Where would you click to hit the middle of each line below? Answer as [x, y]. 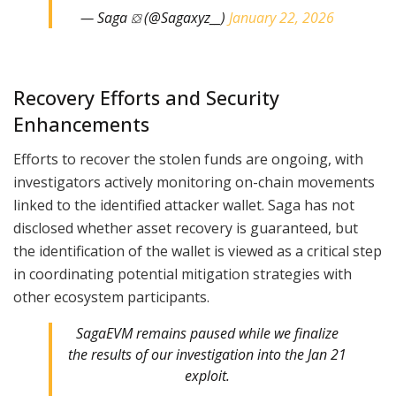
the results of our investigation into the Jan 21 [207, 354]
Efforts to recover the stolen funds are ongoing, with [188, 159]
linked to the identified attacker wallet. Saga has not [184, 205]
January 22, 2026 [281, 18]
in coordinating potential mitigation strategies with [183, 274]
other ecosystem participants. [111, 297]
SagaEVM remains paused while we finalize [207, 333]
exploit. [207, 375]
